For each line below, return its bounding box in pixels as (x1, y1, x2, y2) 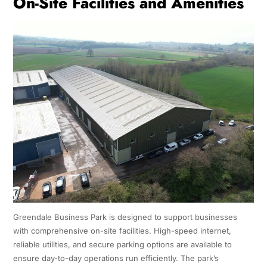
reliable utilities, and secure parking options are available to (13, 240, 232, 250)
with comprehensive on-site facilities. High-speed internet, (13, 226, 231, 236)
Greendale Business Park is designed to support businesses (13, 212, 237, 222)
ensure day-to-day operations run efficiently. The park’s (13, 253, 219, 263)
